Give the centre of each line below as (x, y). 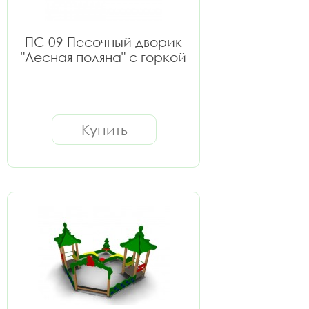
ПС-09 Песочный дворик (103, 42)
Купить (104, 130)
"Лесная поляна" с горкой (103, 57)
